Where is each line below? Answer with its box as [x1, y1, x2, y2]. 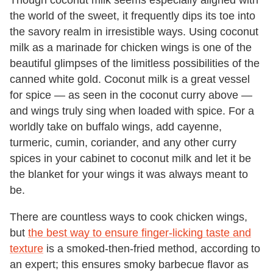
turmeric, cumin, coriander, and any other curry [10, 136, 236, 149]
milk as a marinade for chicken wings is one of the [10, 41, 252, 54]
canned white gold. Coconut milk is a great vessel [10, 73, 250, 85]
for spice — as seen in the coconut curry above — [10, 88, 252, 101]
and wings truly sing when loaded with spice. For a [10, 104, 254, 117]
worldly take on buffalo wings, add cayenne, [10, 120, 222, 133]
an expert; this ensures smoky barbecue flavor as [10, 258, 249, 271]
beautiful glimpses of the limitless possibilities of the [10, 57, 260, 69]
